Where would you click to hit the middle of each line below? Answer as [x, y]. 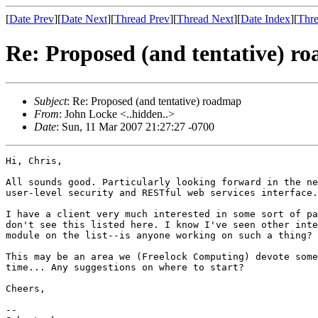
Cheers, [26, 288]
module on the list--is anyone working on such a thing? [159, 235]
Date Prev [32, 19]
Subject [50, 101]
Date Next [84, 19]
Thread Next [205, 19]
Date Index [265, 19]
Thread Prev [142, 19]
